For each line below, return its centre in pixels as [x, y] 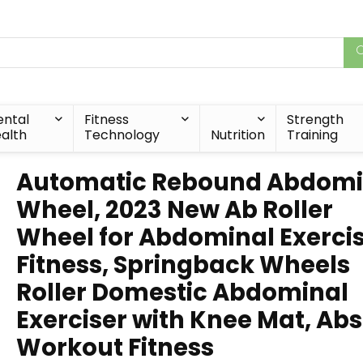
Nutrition [237, 135]
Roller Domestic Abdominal [182, 293]
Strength [315, 120]
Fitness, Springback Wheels [183, 265]
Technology [122, 135]
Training [312, 135]
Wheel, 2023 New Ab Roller [175, 210]
